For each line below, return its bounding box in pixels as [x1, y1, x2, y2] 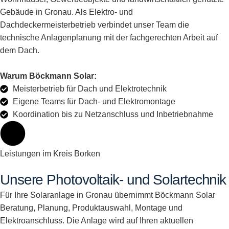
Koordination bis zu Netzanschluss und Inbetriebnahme [13, 110, 213, 119]
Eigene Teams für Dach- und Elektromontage [13, 97, 175, 106]
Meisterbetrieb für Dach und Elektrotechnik [13, 84, 167, 93]
